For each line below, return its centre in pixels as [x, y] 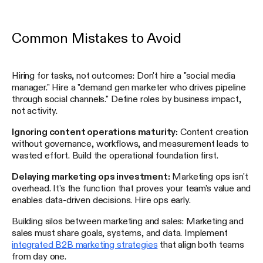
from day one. [39, 256]
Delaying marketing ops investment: [91, 176]
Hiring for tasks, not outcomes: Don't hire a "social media [124, 75]
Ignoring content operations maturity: [95, 131]
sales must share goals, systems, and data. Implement [120, 232]
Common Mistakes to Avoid [97, 38]
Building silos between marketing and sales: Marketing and [128, 220]
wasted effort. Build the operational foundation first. [115, 155]
